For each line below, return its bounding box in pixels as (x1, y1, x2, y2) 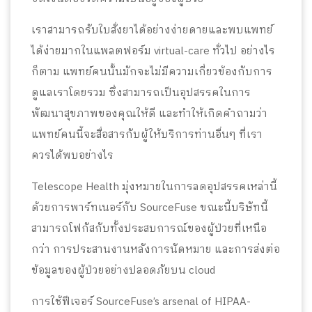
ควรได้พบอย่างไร (31, 146, 114, 164)
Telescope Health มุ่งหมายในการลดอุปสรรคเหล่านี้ (31, 178, 277, 196)
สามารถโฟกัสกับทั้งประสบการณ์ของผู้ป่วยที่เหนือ (31, 219, 267, 237)
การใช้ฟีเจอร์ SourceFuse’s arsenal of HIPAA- (31, 292, 251, 311)
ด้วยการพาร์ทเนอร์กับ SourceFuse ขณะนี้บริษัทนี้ (31, 198, 268, 217)
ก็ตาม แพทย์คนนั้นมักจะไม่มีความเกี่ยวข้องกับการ (31, 63, 272, 81)
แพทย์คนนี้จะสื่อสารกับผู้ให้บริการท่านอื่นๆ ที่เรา (31, 125, 263, 143)
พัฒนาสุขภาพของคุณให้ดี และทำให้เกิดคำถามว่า (31, 104, 267, 123)
